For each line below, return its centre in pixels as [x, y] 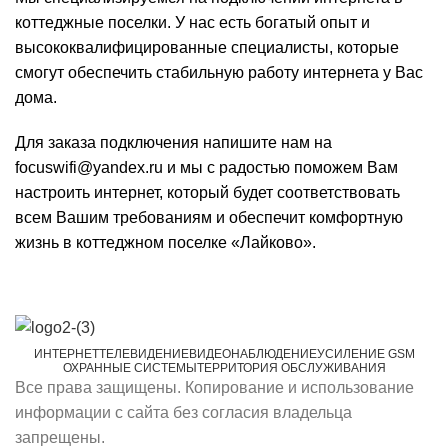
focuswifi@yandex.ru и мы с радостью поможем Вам [206, 168]
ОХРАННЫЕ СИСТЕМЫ [129, 368]
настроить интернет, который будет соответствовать [207, 193]
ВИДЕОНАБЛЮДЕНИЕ [252, 354]
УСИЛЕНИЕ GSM [365, 354]
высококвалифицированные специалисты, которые [207, 48]
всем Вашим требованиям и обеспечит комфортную [209, 218]
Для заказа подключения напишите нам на [173, 143]
